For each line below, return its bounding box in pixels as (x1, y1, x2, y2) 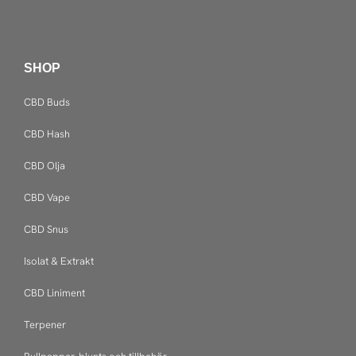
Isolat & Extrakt (24, 253, 94, 268)
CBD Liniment (24, 285, 85, 300)
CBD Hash (24, 126, 70, 141)
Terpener (24, 317, 66, 331)
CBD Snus (24, 222, 68, 236)
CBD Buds (24, 95, 70, 109)
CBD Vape (24, 190, 70, 204)
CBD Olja (24, 158, 65, 172)
